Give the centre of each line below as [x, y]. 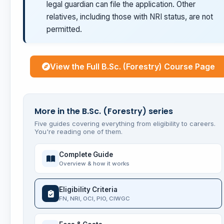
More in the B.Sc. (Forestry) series [104, 111]
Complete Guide [86, 154]
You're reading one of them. [78, 132]
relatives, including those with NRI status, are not [130, 17]
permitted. [64, 29]
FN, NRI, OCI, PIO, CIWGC [94, 198]
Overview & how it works [94, 163]
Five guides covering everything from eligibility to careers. [125, 124]
